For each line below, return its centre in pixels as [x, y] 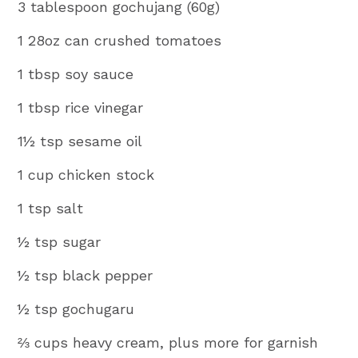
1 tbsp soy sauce [76, 74]
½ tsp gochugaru [76, 308]
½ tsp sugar [60, 241]
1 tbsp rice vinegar [81, 107]
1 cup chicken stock [86, 174]
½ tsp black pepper [86, 275]
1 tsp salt [51, 208]
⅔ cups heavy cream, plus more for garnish [168, 342]
